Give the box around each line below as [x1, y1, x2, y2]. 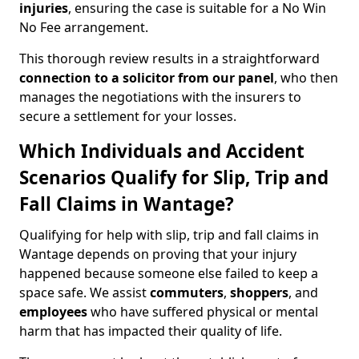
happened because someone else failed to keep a [19, 264, 318, 282]
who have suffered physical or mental [87, 303, 318, 321]
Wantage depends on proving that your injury [19, 245, 296, 263]
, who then [274, 69, 338, 87]
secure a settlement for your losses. [19, 107, 236, 125]
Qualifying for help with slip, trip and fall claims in [19, 226, 319, 244]
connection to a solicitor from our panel [19, 69, 274, 87]
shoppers [230, 284, 288, 301]
